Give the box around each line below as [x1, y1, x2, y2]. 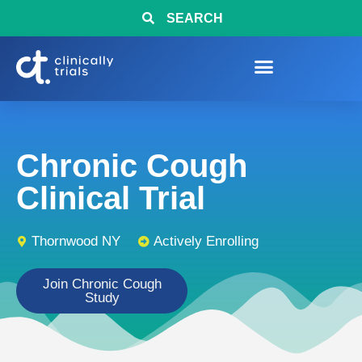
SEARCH [166, 11, 223, 25]
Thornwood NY [32, 234, 120, 249]
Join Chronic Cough [42, 276, 162, 292]
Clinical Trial [16, 180, 205, 216]
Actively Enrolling [154, 234, 259, 249]
